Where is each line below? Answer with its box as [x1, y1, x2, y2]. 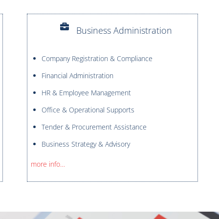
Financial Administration [41, 71, 113, 81]
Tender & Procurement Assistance [41, 122, 147, 132]
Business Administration [76, 24, 172, 37]
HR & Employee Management [41, 88, 131, 98]
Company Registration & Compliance [41, 54, 153, 64]
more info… [30, 159, 65, 169]
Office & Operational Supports [41, 105, 134, 115]
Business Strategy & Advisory [41, 139, 130, 149]
